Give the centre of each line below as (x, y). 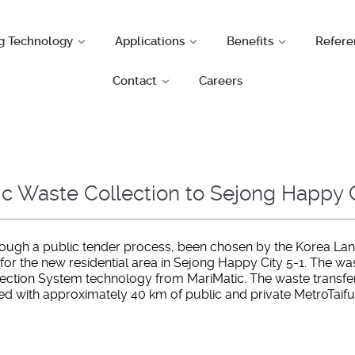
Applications (150, 42)
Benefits (250, 42)
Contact (135, 81)
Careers (220, 81)
